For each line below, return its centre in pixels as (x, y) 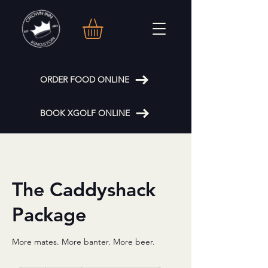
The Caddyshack (84, 189)
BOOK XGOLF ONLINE (85, 113)
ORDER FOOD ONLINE (85, 80)
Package (49, 214)
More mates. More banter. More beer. (83, 242)
